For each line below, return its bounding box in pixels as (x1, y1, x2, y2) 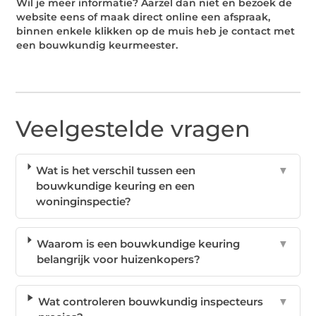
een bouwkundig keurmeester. (16, 39, 178, 51)
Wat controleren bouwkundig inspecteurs (37, 295, 263, 309)
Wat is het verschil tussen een (35, 164, 195, 178)
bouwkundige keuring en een (35, 179, 195, 193)
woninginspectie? (35, 195, 131, 209)
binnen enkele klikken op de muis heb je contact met (16, 25, 296, 37)
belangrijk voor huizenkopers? (36, 253, 200, 267)
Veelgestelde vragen (16, 115, 251, 143)
